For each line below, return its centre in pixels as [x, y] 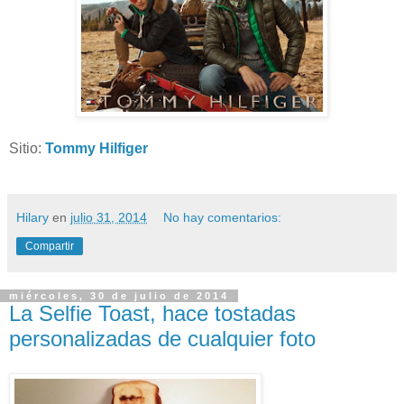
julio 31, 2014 [109, 218]
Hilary [32, 218]
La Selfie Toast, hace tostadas [152, 314]
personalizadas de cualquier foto [162, 339]
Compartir [50, 247]
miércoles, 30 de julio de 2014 [119, 296]
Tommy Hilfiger [98, 149]
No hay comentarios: [223, 218]
